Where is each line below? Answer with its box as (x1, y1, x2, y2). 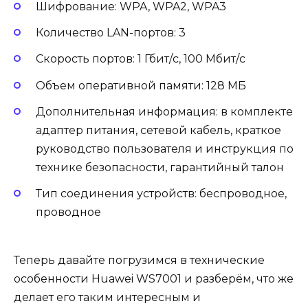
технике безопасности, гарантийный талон (36, 160, 284, 174)
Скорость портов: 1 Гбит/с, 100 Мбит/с (36, 52, 245, 66)
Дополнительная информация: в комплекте (36, 104, 293, 118)
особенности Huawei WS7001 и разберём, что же (14, 272, 294, 286)
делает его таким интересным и (14, 291, 201, 305)
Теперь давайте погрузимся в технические (14, 254, 265, 267)
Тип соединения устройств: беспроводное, (36, 186, 287, 200)
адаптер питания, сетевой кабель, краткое (36, 123, 281, 137)
